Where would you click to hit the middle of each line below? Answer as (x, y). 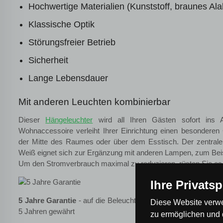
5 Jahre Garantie (48, 200)
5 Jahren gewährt (47, 211)
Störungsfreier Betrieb (72, 42)
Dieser (32, 120)
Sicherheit (48, 60)
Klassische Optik (61, 24)
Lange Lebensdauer (68, 78)
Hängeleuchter (69, 120)
